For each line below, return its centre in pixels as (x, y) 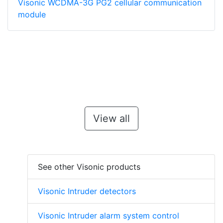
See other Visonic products (89, 167)
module (32, 15)
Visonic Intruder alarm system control (109, 216)
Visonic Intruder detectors (87, 191)
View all (111, 119)
